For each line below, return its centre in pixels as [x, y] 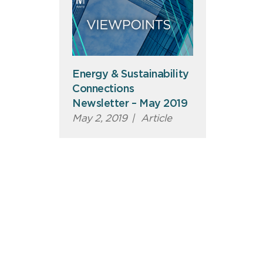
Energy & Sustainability [131, 74]
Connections [103, 89]
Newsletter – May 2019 [130, 104]
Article [155, 118]
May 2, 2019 [100, 118]
